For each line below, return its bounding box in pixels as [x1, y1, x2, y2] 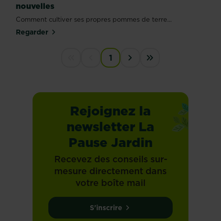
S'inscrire [90, 203, 122, 213]
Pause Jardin [69, 133, 152, 152]
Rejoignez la [70, 102, 151, 120]
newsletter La [67, 117, 154, 136]
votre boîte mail [75, 177, 146, 189]
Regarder [16, 27, 48, 37]
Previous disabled [90, 62, 163, 73]
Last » [149, 62, 174, 73]
